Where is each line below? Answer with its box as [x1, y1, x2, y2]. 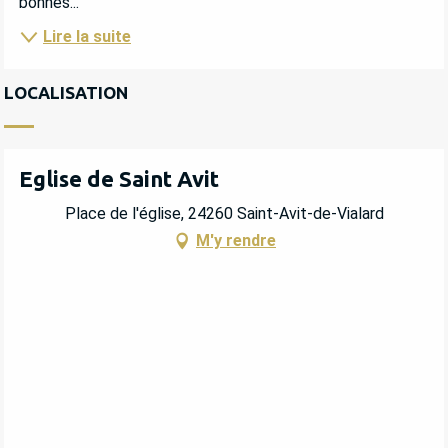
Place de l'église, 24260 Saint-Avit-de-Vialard [64, 203, 384, 223]
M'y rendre [196, 230, 276, 250]
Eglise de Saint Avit [19, 166, 219, 192]
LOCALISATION [4, 83, 128, 103]
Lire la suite [43, 27, 131, 47]
